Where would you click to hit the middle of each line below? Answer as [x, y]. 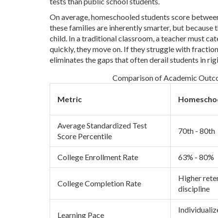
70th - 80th [197, 130]
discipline [194, 188]
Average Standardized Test [102, 125]
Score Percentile [85, 136]
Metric [70, 99]
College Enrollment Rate [98, 157]
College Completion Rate [99, 183]
